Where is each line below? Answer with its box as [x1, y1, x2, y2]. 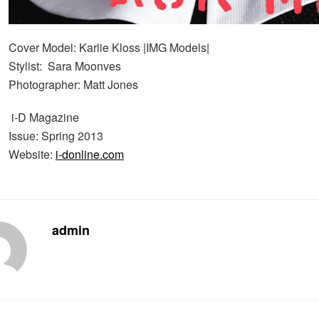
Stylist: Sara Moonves [9, 58, 121, 74]
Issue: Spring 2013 [9, 127, 103, 144]
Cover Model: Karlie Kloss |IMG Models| [9, 39, 209, 56]
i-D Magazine [9, 109, 79, 125]
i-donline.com [56, 146, 124, 162]
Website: [9, 146, 56, 162]
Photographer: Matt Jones [9, 76, 138, 93]
